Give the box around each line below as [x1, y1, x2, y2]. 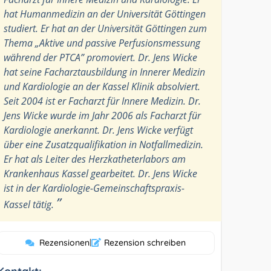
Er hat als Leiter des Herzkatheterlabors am [4, 152, 186, 166]
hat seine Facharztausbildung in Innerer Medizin [4, 65, 206, 79]
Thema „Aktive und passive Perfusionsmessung [4, 36, 201, 50]
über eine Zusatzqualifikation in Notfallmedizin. [4, 137, 204, 151]
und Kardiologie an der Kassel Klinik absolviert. [4, 79, 201, 93]
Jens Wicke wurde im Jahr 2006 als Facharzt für [4, 108, 201, 122]
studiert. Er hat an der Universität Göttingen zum [4, 21, 207, 35]
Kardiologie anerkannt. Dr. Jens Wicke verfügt [4, 123, 194, 137]
